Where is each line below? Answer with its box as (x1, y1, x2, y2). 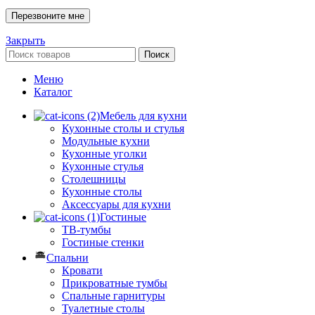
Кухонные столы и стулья (62, 122, 184, 135)
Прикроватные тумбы (62, 277, 167, 290)
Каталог (34, 86, 72, 98)
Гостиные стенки (62, 236, 144, 249)
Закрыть (6, 34, 45, 47)
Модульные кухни (62, 135, 150, 148)
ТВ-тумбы (62, 224, 111, 236)
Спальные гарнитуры (62, 290, 165, 302)
